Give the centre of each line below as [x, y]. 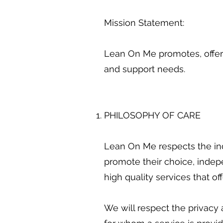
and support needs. [145, 69]
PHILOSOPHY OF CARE [152, 115]
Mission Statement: [144, 23]
